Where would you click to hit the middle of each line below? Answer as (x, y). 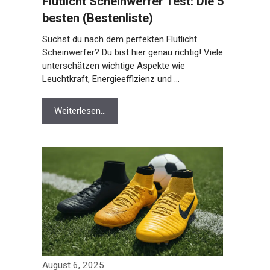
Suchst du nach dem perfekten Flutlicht (117, 39)
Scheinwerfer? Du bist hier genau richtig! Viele (130, 52)
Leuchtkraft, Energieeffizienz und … (108, 79)
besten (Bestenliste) (95, 18)
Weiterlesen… (77, 111)
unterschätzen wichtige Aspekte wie (111, 66)
